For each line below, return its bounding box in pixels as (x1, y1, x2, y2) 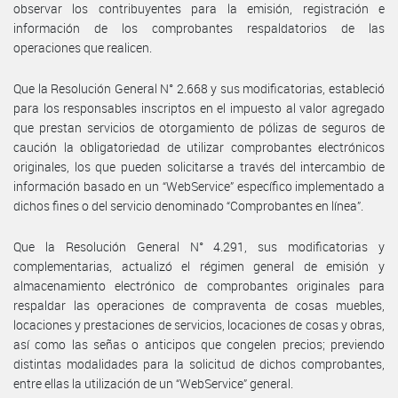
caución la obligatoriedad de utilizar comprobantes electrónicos (13, 138, 385, 155)
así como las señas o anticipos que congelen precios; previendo (13, 335, 385, 353)
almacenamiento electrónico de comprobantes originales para (13, 276, 385, 294)
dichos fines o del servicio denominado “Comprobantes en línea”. (13, 196, 363, 214)
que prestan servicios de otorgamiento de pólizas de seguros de (13, 118, 385, 136)
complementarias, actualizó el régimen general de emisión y (13, 257, 385, 275)
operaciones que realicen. (13, 38, 152, 56)
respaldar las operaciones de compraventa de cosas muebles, (13, 296, 385, 314)
